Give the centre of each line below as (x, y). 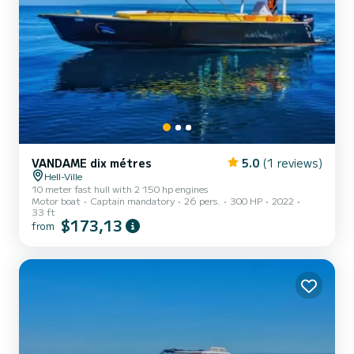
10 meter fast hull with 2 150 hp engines (120, 188)
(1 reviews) (292, 163)
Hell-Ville (63, 176)
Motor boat (56, 200)
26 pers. (202, 200)
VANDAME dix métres (92, 163)
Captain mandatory (132, 200)
